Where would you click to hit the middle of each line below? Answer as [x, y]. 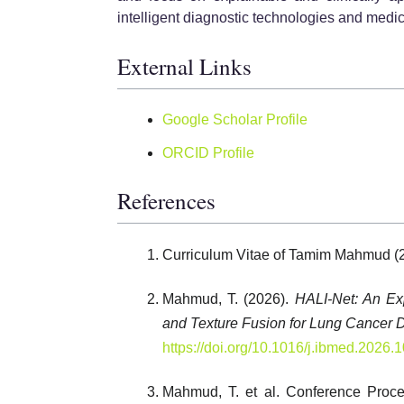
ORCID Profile [208, 152]
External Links [184, 66]
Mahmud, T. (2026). [229, 299]
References [166, 201]
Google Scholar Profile [235, 119]
